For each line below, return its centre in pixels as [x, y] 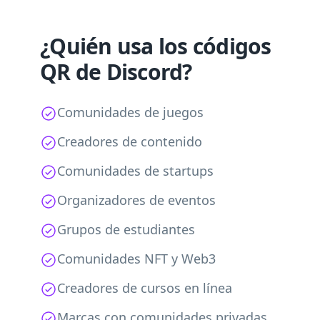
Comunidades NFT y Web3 [136, 259]
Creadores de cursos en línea [145, 288]
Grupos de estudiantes [126, 229]
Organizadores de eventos [136, 200]
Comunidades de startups [135, 171]
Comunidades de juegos [130, 112]
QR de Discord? [116, 72]
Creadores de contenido [130, 141]
